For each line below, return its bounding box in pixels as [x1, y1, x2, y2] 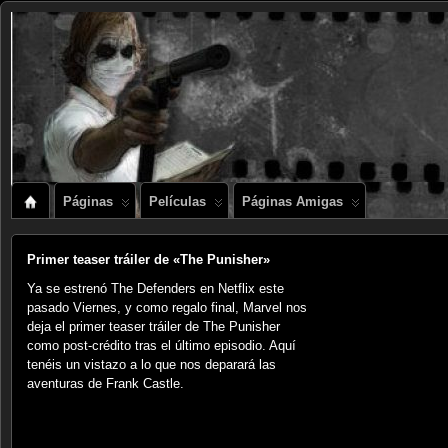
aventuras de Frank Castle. [27, 376, 184, 391]
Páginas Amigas [242, 194, 343, 209]
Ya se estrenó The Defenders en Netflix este [27, 281, 284, 296]
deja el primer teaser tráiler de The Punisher [27, 319, 280, 334]
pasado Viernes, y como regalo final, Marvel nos [27, 300, 307, 315]
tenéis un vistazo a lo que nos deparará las [27, 357, 276, 372]
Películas [149, 194, 206, 209]
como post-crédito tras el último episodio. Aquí [27, 338, 296, 353]
